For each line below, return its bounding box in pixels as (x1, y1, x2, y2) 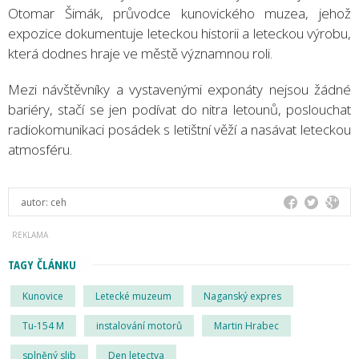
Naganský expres (204, 288, 281, 303)
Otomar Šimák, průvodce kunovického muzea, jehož (8, 3, 351, 22)
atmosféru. (8, 139, 72, 159)
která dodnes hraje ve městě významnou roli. (8, 43, 272, 63)
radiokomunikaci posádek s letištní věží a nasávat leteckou (8, 119, 351, 139)
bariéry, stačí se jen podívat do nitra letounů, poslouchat (8, 99, 351, 119)
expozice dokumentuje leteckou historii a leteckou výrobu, (8, 23, 351, 42)
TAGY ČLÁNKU (8, 256, 76, 272)
